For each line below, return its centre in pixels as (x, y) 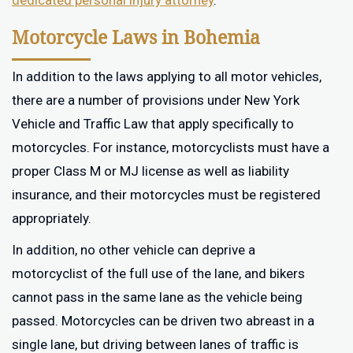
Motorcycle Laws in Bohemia (136, 38)
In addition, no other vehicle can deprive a (134, 250)
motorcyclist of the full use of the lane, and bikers (158, 273)
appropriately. (52, 218)
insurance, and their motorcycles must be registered (166, 195)
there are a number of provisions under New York (156, 100)
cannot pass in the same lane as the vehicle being (157, 297)
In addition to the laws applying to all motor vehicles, (167, 76)
